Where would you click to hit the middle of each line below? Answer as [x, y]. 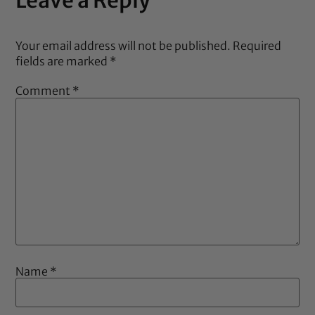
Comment [44, 91]
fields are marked [63, 61]
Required [257, 45]
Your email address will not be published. [123, 45]
